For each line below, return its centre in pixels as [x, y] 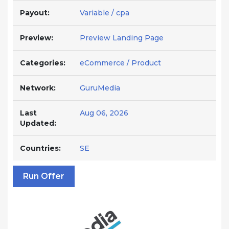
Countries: [40, 148]
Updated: [38, 123]
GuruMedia [100, 88]
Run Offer [44, 176]
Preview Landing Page [122, 38]
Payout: [35, 13]
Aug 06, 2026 [104, 113]
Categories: [43, 63]
